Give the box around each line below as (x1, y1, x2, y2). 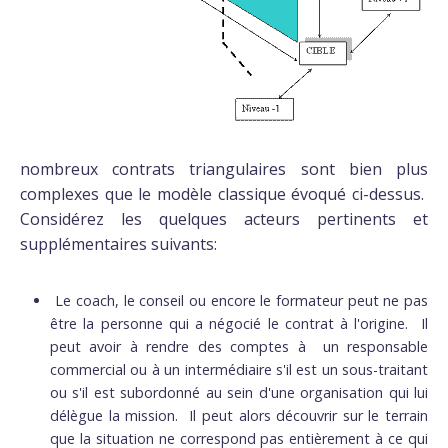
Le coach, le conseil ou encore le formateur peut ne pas (55, 290, 429, 310)
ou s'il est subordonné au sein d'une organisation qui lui (50, 382, 428, 402)
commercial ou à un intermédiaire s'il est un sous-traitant (50, 359, 428, 379)
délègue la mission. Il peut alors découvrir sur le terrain (50, 405, 428, 425)
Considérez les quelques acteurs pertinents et (20, 207, 428, 230)
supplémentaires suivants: (20, 232, 217, 255)
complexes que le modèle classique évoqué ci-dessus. (20, 182, 428, 205)
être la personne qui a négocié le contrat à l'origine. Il (50, 313, 428, 333)
